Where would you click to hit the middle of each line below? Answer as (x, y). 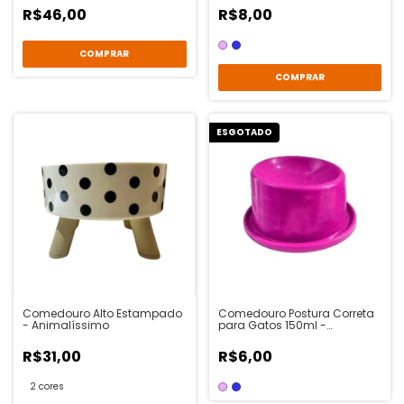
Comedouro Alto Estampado (102, 314)
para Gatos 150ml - (272, 326)
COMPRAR (299, 77)
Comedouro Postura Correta (296, 314)
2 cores (47, 387)
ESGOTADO (244, 132)
